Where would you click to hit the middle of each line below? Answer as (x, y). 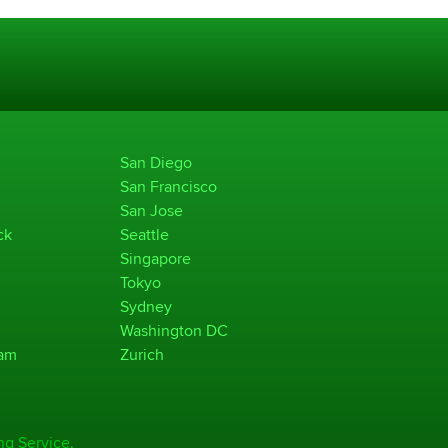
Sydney (146, 306)
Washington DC (174, 330)
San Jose (151, 210)
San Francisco (168, 186)
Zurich (142, 354)
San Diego (156, 162)
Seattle (144, 234)
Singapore (155, 258)
